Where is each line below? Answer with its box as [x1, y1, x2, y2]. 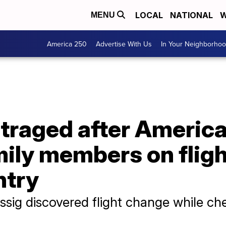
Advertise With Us [96, 38, 152, 49]
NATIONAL [170, 10, 213, 20]
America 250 [47, 38, 87, 49]
